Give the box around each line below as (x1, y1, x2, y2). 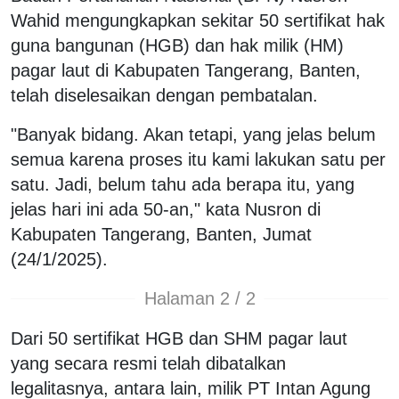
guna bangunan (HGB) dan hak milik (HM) (11, 35, 344, 55)
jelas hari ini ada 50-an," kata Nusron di (11, 199, 321, 219)
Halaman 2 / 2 (143, 289, 256, 309)
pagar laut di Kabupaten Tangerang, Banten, (11, 60, 361, 80)
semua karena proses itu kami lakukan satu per (11, 149, 386, 169)
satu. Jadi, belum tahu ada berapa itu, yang (11, 174, 354, 194)
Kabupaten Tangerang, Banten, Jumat (11, 224, 312, 244)
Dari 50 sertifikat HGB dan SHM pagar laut (11, 328, 347, 348)
